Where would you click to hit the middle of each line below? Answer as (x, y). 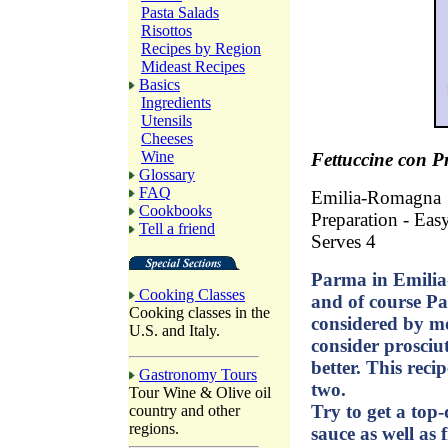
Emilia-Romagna (376, 198)
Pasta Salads (180, 12)
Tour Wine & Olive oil (200, 392)
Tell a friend (177, 228)
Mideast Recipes (193, 66)
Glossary (167, 174)
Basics (159, 84)
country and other (184, 410)
